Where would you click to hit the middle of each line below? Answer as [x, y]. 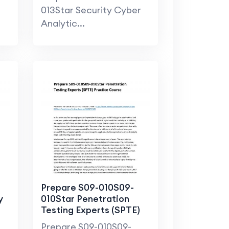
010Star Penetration [85, 199]
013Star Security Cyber [91, 10]
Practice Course [77, 221]
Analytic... [63, 24]
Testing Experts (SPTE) [90, 210]
